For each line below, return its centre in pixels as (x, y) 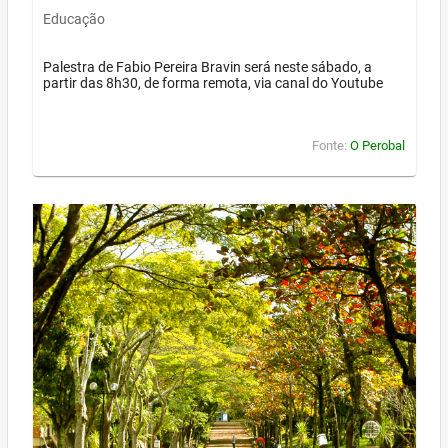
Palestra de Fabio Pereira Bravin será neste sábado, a (207, 66)
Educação (74, 19)
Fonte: (331, 146)
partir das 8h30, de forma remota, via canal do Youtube (213, 82)
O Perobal (377, 146)
